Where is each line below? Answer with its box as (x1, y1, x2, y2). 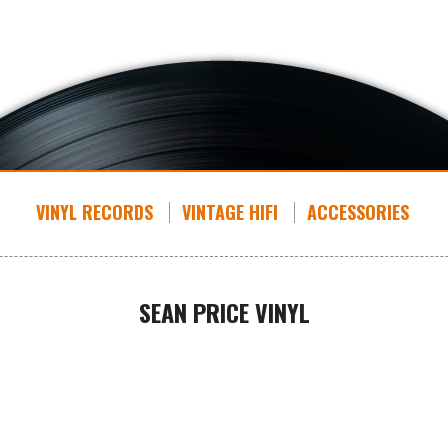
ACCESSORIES (306, 199, 409, 225)
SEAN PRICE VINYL (138, 294, 310, 330)
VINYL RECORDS (35, 199, 153, 225)
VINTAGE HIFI (181, 199, 278, 225)
